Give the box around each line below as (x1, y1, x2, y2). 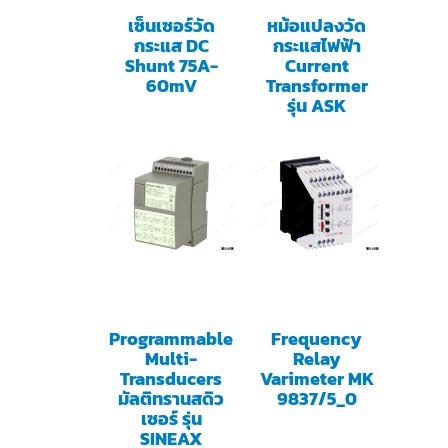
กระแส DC (133, 32, 209, 60)
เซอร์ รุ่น (140, 404, 202, 432)
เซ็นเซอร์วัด (127, 12, 215, 40)
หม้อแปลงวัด (267, 12, 367, 40)
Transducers (120, 364, 223, 392)
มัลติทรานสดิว (118, 384, 225, 412)
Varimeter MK (259, 364, 374, 392)
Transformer (265, 72, 368, 100)
